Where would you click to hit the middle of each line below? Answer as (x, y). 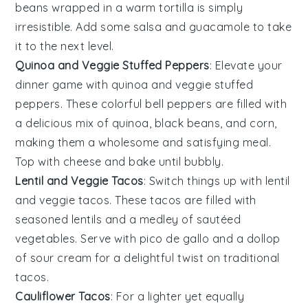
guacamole (219, 27)
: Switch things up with (204, 181)
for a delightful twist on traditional (186, 258)
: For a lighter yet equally (177, 297)
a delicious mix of (64, 123)
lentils (87, 220)
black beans (187, 123)
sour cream (61, 258)
